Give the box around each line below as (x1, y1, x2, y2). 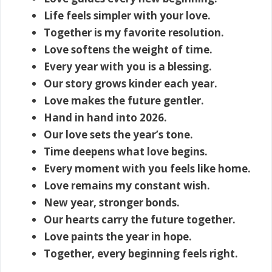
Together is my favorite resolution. (44, 25, 224, 40)
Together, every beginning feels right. (44, 246, 238, 261)
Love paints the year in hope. (44, 229, 192, 244)
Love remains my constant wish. (44, 178, 210, 193)
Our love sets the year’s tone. (44, 127, 193, 142)
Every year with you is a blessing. (44, 59, 212, 74)
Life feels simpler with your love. (44, 8, 211, 23)
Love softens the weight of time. (44, 42, 212, 57)
